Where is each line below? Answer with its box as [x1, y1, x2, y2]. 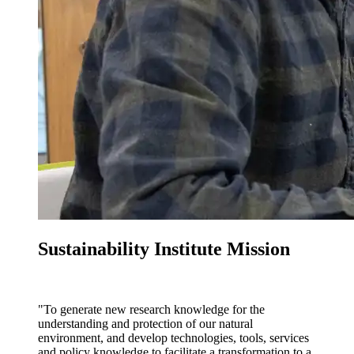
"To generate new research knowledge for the [38, 303, 265, 317]
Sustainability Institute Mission [38, 239, 290, 260]
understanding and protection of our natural [38, 317, 253, 331]
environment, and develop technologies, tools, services [38, 331, 309, 345]
